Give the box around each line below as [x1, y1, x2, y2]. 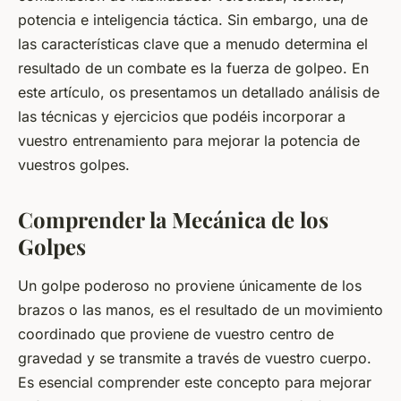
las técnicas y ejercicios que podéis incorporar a [18, 107, 346, 125]
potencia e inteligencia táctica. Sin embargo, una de [18, 10, 368, 29]
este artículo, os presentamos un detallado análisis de [18, 82, 380, 101]
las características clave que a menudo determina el [18, 34, 368, 53]
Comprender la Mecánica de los [18, 204, 328, 234]
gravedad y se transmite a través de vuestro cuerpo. [18, 348, 371, 367]
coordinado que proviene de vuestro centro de [18, 324, 334, 343]
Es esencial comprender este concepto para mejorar [18, 372, 371, 391]
